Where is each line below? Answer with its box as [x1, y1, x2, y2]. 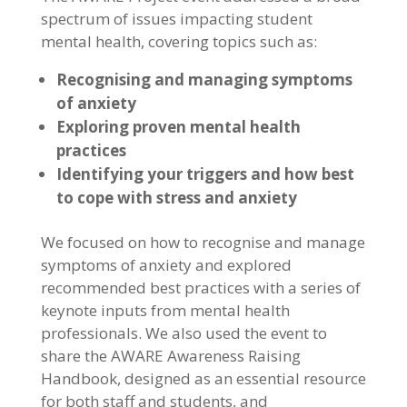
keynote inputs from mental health [40, 300, 290, 322]
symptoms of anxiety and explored [40, 254, 292, 276]
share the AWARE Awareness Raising [40, 345, 301, 367]
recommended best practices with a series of [40, 277, 361, 299]
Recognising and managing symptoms [55, 69, 352, 91]
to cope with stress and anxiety [55, 187, 297, 209]
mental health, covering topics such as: [40, 31, 317, 53]
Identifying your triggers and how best [55, 164, 354, 185]
